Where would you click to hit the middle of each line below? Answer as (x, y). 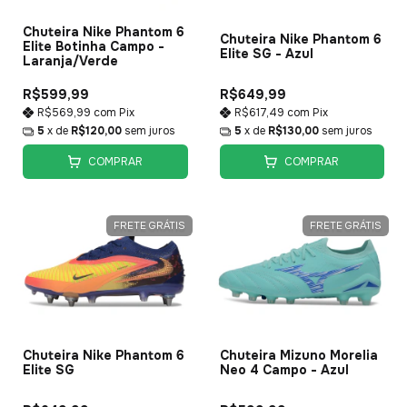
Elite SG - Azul (266, 54)
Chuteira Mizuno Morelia (298, 356)
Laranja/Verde (70, 61)
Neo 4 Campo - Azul (284, 370)
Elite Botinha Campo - (94, 47)
